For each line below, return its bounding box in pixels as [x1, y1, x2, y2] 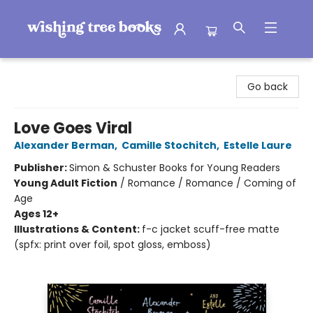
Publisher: [14, 161, 69, 175]
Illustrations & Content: [14, 222, 142, 236]
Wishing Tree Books [10, 64, 104, 78]
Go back [247, 80, 288, 94]
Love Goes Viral [14, 117, 132, 139]
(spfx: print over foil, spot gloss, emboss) [14, 238, 211, 252]
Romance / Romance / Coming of [128, 176, 296, 190]
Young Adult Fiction [14, 176, 117, 190]
